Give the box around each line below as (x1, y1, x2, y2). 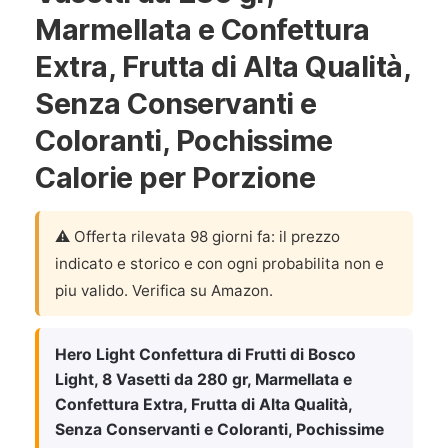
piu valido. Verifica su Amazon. (55, 281, 273, 300)
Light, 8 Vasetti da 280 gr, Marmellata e (55, 370, 352, 389)
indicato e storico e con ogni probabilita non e (55, 254, 384, 273)
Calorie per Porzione (35, 160, 315, 195)
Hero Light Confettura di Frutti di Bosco (55, 345, 356, 364)
